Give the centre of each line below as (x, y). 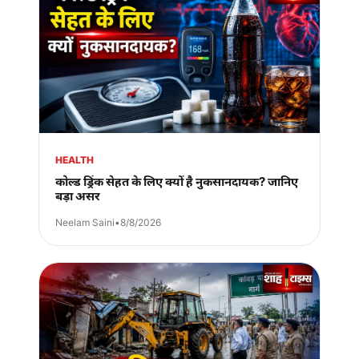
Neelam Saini (85, 223)
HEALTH (75, 160)
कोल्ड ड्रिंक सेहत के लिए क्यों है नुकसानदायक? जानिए (177, 182)
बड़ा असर (78, 196)
